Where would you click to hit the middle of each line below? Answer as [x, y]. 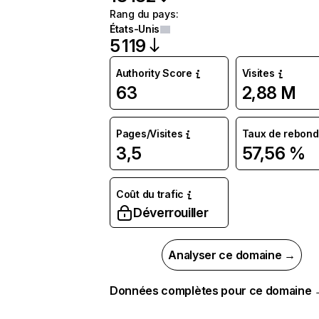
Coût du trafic [150, 194]
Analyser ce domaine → [232, 255]
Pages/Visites [150, 134]
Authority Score [154, 73]
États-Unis [135, 29]
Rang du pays [143, 14]
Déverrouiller [171, 213]
